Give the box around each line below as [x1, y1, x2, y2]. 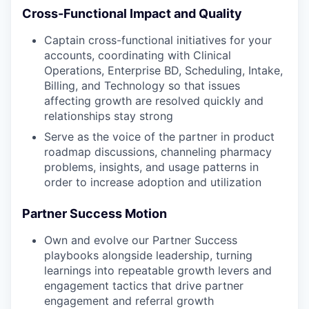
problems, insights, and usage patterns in [44, 159, 259, 174]
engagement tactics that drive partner [44, 278, 243, 292]
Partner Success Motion [22, 206, 167, 221]
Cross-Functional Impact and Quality [22, 6, 242, 21]
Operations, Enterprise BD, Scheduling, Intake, [44, 63, 283, 77]
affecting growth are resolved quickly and [44, 93, 263, 108]
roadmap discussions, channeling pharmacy [44, 144, 272, 159]
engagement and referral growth [44, 293, 214, 308]
